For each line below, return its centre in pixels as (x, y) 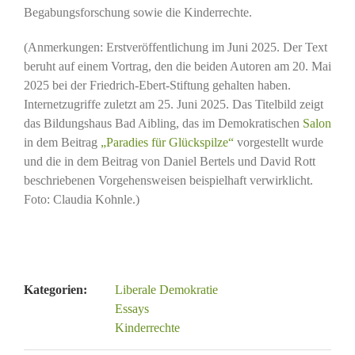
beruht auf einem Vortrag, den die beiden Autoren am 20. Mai (177, 67)
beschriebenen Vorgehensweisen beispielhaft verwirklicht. (168, 181)
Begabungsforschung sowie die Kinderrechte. (137, 13)
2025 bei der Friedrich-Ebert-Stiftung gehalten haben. (157, 86)
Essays (132, 309)
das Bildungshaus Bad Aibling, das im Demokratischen (163, 124)
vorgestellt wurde (278, 143)
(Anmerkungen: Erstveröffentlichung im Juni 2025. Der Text (175, 48)
